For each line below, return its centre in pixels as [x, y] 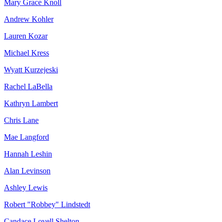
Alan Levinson [27, 171]
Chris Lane [21, 120]
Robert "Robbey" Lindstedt [47, 205]
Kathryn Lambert [31, 104]
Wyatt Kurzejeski [31, 70]
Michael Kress [27, 53]
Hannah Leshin [28, 154]
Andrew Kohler [29, 19]
